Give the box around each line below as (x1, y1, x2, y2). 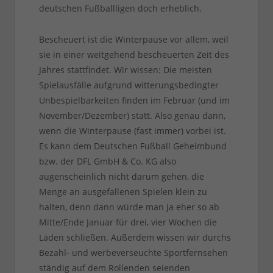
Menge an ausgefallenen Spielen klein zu (38, 186, 207, 198)
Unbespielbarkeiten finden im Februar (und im (38, 94, 230, 107)
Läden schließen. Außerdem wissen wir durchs (38, 232, 231, 244)
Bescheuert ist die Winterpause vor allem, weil (38, 34, 229, 46)
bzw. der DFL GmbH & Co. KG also (38, 155, 176, 168)
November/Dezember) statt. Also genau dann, (38, 110, 225, 122)
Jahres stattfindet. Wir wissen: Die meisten (38, 64, 212, 76)
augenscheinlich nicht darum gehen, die (38, 171, 204, 183)
